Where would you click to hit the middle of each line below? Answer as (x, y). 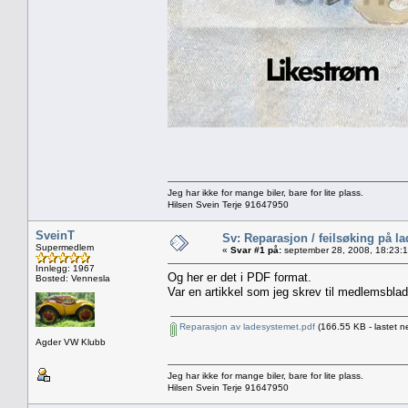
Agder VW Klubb (71, 342)
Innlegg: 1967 (65, 268)
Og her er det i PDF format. (240, 277)
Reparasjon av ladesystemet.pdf (246, 326)
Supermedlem (65, 247)
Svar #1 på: (256, 250)
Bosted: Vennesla (73, 278)
